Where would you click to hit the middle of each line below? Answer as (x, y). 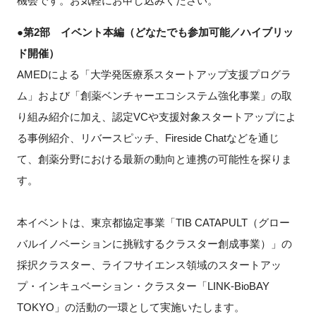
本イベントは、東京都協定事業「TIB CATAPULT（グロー (153, 222)
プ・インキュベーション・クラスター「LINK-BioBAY (143, 286)
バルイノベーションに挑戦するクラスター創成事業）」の (154, 243)
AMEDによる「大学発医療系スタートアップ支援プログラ (154, 74)
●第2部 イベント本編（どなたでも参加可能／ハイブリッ (155, 32)
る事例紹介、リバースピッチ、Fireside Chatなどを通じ (148, 138)
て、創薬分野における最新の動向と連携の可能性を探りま (154, 159)
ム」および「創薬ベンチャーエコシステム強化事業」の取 (154, 95)
